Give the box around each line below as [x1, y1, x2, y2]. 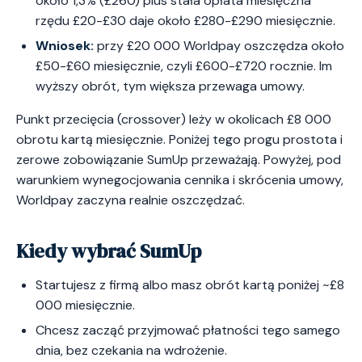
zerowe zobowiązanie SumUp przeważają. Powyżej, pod [16, 151, 341, 169]
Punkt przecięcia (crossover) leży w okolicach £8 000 [16, 111, 331, 128]
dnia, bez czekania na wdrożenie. [36, 342, 227, 360]
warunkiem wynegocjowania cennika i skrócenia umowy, [16, 171, 343, 189]
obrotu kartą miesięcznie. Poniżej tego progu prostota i [16, 131, 343, 149]
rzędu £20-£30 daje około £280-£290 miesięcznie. [36, 11, 335, 29]
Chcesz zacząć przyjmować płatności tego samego [36, 322, 340, 339]
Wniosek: [36, 37, 94, 55]
